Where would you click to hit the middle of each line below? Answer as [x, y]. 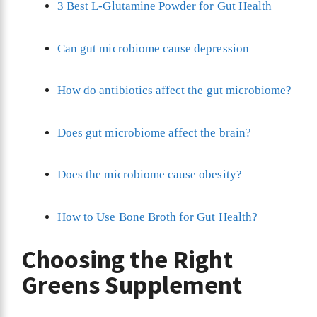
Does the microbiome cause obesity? [150, 175]
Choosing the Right [127, 260]
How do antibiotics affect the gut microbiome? [175, 91]
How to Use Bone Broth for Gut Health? [157, 217]
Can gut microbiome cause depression [153, 48]
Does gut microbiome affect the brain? [154, 132]
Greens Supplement [134, 285]
